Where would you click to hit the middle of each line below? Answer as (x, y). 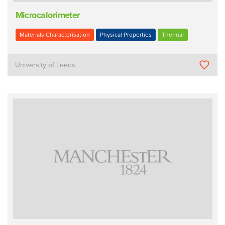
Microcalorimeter (47, 15)
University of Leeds (45, 65)
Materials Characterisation (54, 34)
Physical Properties (126, 34)
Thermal (173, 34)
